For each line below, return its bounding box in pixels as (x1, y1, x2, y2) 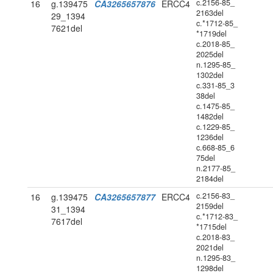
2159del (196, 200, 224, 212)
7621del (51, 22, 82, 35)
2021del (196, 242, 224, 253)
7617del (51, 215, 82, 228)
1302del (196, 69, 224, 81)
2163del (196, 7, 224, 19)
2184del (196, 173, 224, 185)
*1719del (196, 28, 227, 40)
